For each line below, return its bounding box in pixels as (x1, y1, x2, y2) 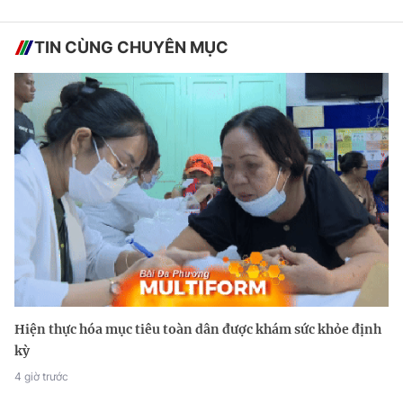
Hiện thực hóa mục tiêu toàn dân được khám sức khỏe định (14, 321, 381, 338)
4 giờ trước (14, 370, 68, 384)
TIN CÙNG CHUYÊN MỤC (34, 38, 228, 58)
